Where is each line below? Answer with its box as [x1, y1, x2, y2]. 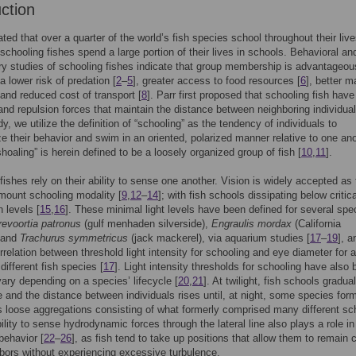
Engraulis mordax [211, 218, 292, 230]
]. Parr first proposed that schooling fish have [147, 89, 354, 101]
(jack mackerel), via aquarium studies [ [128, 232, 310, 244]
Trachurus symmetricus [20, 232, 128, 244]
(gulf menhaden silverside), [81, 218, 211, 230]
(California [292, 218, 341, 230]
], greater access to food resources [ [133, 75, 300, 87]
